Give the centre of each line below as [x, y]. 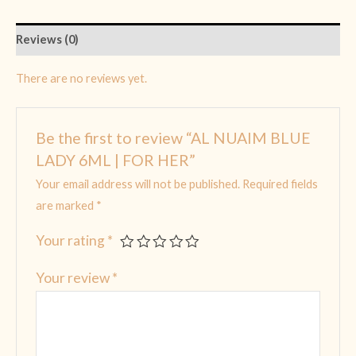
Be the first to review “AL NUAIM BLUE [174, 137]
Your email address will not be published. [138, 184]
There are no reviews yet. [81, 78]
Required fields [281, 184]
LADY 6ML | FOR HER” [116, 160]
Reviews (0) [47, 39]
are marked [66, 206]
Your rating [72, 241]
